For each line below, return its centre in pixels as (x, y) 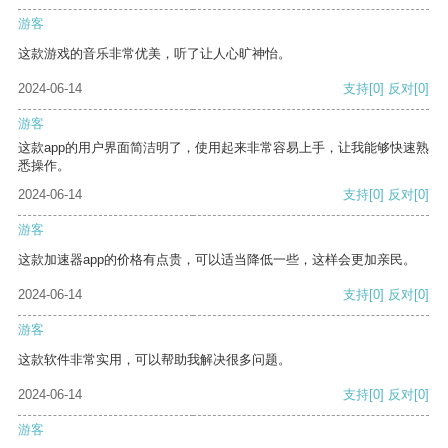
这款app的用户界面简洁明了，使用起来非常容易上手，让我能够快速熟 (223, 148)
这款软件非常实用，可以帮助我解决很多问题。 (154, 360)
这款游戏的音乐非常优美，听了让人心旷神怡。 (154, 54)
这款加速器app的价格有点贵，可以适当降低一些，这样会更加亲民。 (217, 260)
